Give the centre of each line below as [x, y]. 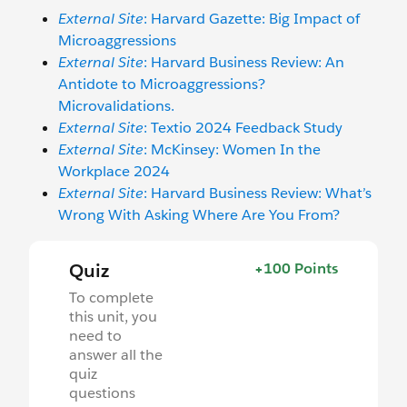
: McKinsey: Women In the [232, 149]
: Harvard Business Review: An [244, 62]
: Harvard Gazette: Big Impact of [252, 18]
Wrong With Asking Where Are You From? [199, 214]
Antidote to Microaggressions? [162, 84]
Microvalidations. [116, 105]
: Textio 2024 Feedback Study [243, 127]
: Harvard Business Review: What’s [258, 193]
